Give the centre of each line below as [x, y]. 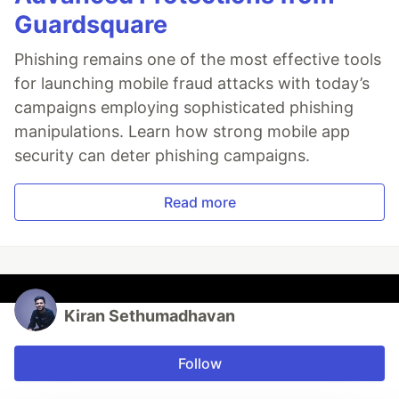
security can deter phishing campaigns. [162, 156]
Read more [199, 203]
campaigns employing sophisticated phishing [184, 108]
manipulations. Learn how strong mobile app [182, 132]
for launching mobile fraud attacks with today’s [192, 84]
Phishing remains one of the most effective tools [198, 60]
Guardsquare [91, 25]
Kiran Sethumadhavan [150, 316]
